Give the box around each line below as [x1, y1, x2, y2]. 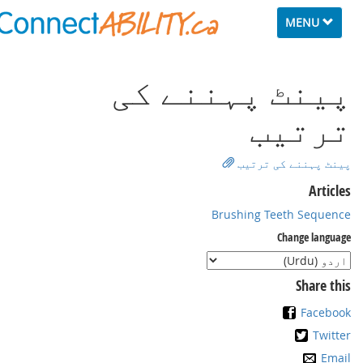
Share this [304, 275, 359, 296]
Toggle [308, 14, 343, 29]
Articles [317, 181, 359, 201]
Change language [285, 229, 359, 245]
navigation [286, 30, 343, 45]
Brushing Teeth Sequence [220, 207, 359, 222]
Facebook [309, 305, 359, 320]
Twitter [321, 327, 359, 343]
